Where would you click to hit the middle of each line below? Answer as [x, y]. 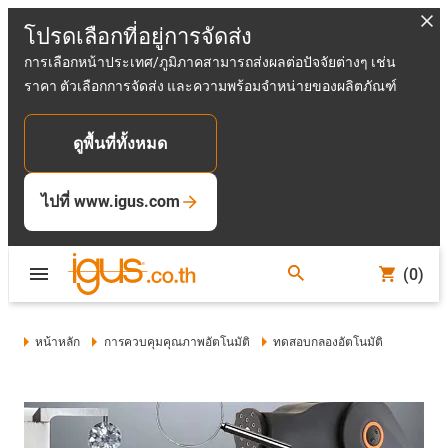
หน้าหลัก [58, 342]
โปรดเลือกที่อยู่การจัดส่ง [138, 36]
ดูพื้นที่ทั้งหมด [120, 143]
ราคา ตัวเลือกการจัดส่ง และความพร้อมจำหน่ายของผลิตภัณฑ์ [210, 86]
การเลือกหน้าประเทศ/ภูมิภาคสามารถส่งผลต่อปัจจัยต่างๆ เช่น [210, 62]
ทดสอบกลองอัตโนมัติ [328, 342]
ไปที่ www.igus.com [110, 201]
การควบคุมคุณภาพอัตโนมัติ [176, 342]
